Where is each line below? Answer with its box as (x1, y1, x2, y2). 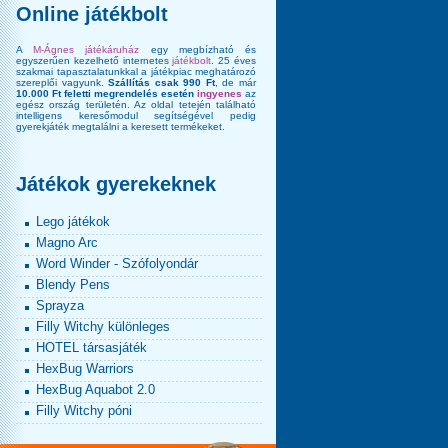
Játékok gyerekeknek (16, 173, 216, 195)
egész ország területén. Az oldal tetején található (16, 99, 256, 110)
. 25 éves (211, 55, 257, 66)
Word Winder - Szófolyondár (36, 256, 198, 271)
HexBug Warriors (36, 361, 134, 376)
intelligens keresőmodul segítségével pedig (16, 110, 256, 121)
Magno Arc (36, 235, 98, 250)
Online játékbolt (16, 3, 168, 25)
